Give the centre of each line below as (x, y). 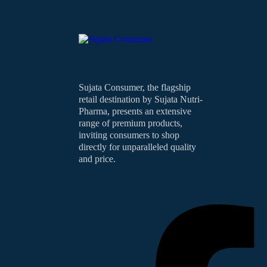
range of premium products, (131, 123)
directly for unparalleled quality (137, 147)
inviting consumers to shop (129, 135)
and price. (97, 159)
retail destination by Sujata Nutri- (141, 99)
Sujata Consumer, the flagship (135, 87)
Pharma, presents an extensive (135, 111)
